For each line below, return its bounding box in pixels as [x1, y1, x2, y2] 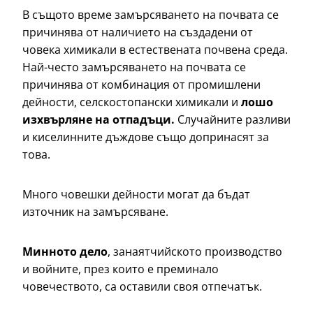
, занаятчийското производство [108, 244, 282, 260]
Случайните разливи [175, 112, 291, 128]
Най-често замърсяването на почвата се [22, 59, 246, 75]
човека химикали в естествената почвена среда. [22, 42, 288, 58]
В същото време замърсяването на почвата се [22, 7, 279, 23]
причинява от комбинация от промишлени [22, 77, 261, 93]
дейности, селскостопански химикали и [22, 94, 241, 110]
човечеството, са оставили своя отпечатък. [22, 279, 265, 295]
